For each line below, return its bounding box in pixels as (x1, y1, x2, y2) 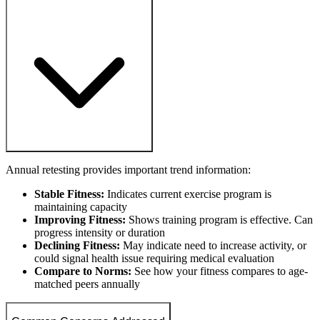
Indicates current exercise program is (104, 187, 271, 200)
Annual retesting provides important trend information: (6, 163, 251, 176)
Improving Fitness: (34, 213, 126, 226)
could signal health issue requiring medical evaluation (34, 251, 274, 264)
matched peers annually (34, 277, 140, 290)
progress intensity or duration (34, 226, 165, 239)
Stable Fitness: (34, 187, 104, 200)
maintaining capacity (34, 200, 127, 213)
